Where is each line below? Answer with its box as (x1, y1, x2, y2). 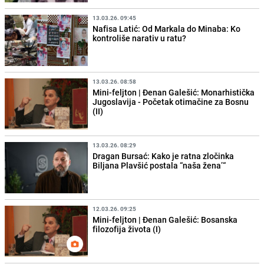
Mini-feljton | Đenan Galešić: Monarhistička (93, 86, 255, 98)
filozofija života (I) (93, 223, 161, 235)
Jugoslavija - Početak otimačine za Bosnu (93, 95, 249, 107)
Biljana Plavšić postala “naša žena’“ (93, 160, 226, 171)
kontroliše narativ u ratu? (93, 32, 187, 44)
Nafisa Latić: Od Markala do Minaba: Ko (93, 22, 241, 34)
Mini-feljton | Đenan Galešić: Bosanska (93, 214, 238, 226)
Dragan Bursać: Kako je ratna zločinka (93, 150, 235, 162)
